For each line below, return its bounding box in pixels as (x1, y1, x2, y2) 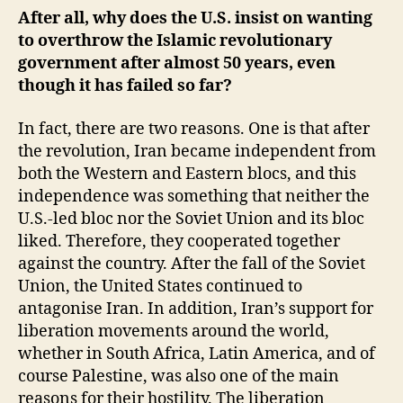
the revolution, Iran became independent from (18, 140, 376, 162)
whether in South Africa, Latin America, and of (18, 343, 375, 364)
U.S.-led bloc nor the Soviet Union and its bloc (18, 208, 364, 229)
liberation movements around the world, (18, 320, 329, 342)
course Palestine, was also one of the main (18, 365, 339, 387)
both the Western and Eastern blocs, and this (18, 163, 356, 184)
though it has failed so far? (18, 76, 232, 96)
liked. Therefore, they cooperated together (18, 230, 340, 252)
